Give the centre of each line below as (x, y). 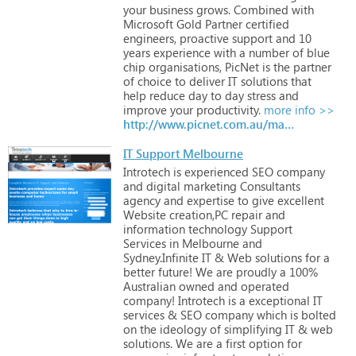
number (267, 52)
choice (153, 81)
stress (260, 95)
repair (245, 214)
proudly (255, 271)
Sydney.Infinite (161, 257)
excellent (299, 200)
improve (145, 109)
